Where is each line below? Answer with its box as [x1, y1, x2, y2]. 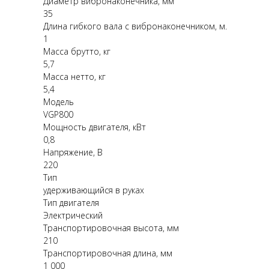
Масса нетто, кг [43, 71, 106, 83]
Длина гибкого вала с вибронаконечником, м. [43, 20, 227, 32]
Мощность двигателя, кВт [43, 121, 146, 133]
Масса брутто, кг [43, 46, 110, 58]
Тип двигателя [43, 197, 99, 209]
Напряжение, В [43, 147, 103, 159]
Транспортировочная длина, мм [43, 247, 172, 259]
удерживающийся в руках [43, 184, 144, 196]
